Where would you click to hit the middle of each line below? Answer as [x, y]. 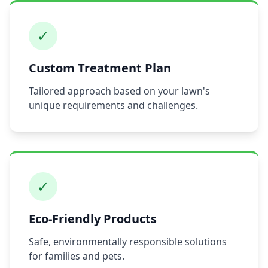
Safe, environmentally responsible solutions [128, 242]
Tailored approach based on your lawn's [119, 91]
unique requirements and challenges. [113, 105]
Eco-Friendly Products [93, 219]
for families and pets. [77, 256]
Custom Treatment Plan [100, 68]
